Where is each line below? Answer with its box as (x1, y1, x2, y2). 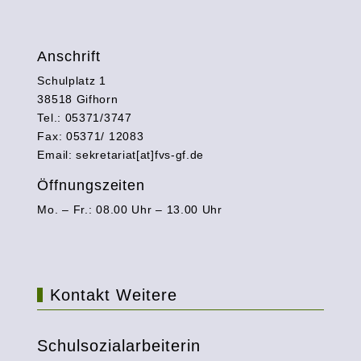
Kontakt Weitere (50, 285, 178, 304)
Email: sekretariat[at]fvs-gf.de (37, 147, 205, 161)
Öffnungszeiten (37, 176, 146, 193)
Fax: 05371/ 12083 (37, 129, 144, 143)
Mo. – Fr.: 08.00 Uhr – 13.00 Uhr (37, 202, 222, 216)
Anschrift (37, 48, 101, 64)
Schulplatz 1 (37, 73, 106, 87)
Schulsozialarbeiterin (37, 336, 201, 355)
